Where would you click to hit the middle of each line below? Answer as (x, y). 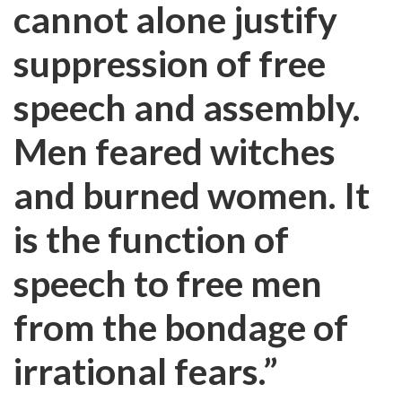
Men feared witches (175, 151)
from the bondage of (181, 327)
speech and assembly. (187, 107)
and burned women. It (192, 195)
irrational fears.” (146, 371)
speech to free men (168, 283)
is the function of (151, 239)
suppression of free (170, 63)
